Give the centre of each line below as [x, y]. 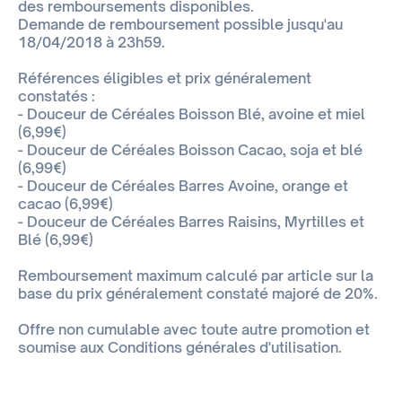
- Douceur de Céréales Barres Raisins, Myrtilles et [191, 222]
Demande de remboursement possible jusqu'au [180, 25]
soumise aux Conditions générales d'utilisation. [180, 348]
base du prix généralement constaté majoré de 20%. [198, 294]
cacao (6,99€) [66, 204]
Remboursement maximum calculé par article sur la [196, 276]
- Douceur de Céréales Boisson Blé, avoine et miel [192, 114]
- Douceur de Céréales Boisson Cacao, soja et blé [190, 150]
